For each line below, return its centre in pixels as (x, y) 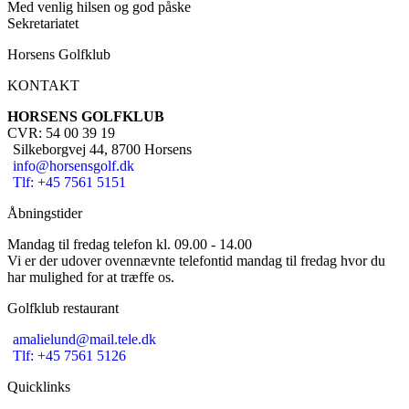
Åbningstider (45, 213)
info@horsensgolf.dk (73, 166)
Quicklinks (39, 387)
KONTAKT (43, 85)
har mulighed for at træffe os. (91, 277)
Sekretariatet (43, 23)
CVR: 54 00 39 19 (61, 133)
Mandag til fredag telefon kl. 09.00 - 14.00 (130, 244)
